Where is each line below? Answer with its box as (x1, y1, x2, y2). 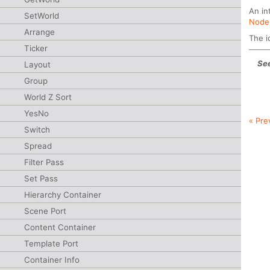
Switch (24, 125, 50, 134)
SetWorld (24, 11, 59, 20)
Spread (24, 141, 52, 151)
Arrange (24, 27, 55, 37)
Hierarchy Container (24, 190, 101, 199)
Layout (24, 60, 51, 69)
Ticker (24, 43, 48, 53)
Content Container (24, 222, 96, 232)
